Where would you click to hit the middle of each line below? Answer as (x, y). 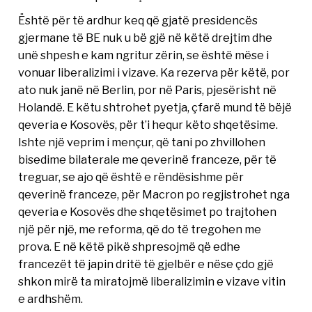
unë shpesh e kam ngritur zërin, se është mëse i (144, 55)
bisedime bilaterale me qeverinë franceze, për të (148, 159)
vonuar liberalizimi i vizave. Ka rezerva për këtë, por (154, 72)
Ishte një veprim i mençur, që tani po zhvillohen (142, 142)
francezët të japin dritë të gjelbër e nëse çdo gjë (146, 264)
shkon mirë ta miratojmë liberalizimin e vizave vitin (152, 281)
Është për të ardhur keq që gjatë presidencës (138, 20)
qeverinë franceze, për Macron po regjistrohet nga (154, 194)
